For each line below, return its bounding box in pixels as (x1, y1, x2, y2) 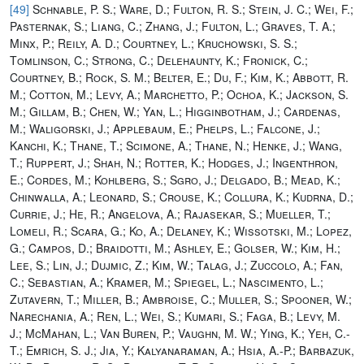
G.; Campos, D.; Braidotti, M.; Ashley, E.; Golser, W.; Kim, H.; (10, 239, 340, 256)
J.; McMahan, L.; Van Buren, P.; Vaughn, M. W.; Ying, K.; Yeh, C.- (10, 324, 350, 341)
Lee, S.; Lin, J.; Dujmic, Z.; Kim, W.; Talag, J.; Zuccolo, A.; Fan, (10, 256, 343, 273)
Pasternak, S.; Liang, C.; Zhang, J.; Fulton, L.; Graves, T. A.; (10, 17, 336, 34)
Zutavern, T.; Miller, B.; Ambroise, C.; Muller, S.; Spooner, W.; (10, 290, 352, 307)
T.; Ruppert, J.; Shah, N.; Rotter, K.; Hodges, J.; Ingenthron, (10, 154, 338, 171)
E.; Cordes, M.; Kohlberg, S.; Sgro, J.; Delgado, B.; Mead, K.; (10, 171, 340, 188)
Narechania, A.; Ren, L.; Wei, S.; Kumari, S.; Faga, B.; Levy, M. (10, 307, 340, 324)
